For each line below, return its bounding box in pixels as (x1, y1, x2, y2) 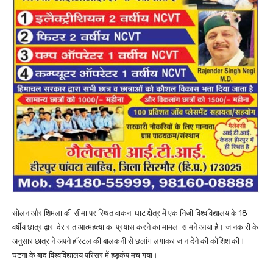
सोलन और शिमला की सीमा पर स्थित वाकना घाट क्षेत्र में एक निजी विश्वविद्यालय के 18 (12, 208, 247, 218)
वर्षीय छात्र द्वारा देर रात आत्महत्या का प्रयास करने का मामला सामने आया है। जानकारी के (12, 222, 258, 232)
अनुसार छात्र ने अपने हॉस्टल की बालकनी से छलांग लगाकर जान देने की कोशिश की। (12, 236, 245, 246)
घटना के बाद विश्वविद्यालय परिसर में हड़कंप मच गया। (12, 250, 158, 260)
